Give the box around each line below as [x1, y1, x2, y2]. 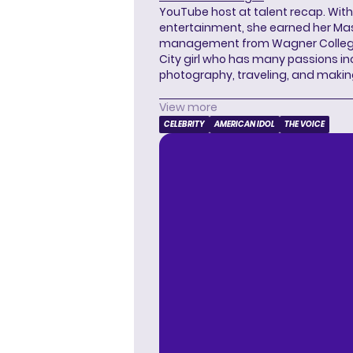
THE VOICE [284, 118, 325, 131]
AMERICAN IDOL [214, 118, 275, 131]
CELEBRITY [164, 118, 205, 131]
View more [159, 99, 217, 116]
